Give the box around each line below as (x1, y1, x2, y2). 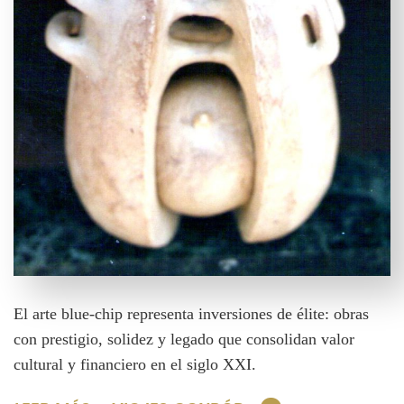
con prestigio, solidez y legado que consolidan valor (14, 330, 354, 349)
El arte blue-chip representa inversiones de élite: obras (14, 305, 369, 324)
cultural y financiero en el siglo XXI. (14, 355, 256, 374)
